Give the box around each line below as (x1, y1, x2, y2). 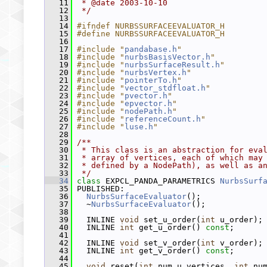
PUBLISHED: (72, 184, 125, 193)
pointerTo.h (125, 76, 177, 85)
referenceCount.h (125, 114, 201, 123)
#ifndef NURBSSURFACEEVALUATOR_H (77, 21, 225, 30)
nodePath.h (125, 107, 172, 116)
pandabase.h (125, 45, 177, 54)
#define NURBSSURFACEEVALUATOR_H (77, 29, 225, 38)
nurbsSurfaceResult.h (125, 60, 220, 69)
